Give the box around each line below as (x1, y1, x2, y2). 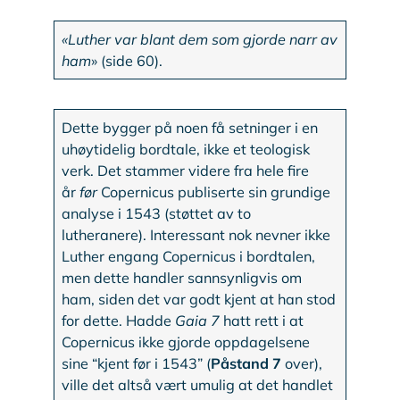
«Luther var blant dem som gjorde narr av (62, 30, 338, 49)
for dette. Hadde (62, 312, 176, 330)
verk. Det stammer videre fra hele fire (62, 162, 310, 180)
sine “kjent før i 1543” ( (62, 354, 212, 373)
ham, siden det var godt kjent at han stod (62, 290, 337, 309)
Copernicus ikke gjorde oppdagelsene (62, 333, 311, 352)
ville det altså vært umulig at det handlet (62, 376, 334, 395)
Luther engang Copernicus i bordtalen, (62, 247, 316, 266)
